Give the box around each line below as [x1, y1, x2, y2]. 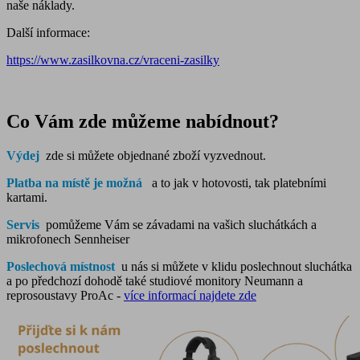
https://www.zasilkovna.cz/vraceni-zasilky [6, 53, 219, 67]
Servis [6, 218, 39, 232]
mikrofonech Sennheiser [6, 232, 129, 247]
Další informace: [6, 26, 90, 40]
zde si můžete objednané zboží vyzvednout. [39, 149, 266, 163]
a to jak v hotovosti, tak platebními [145, 176, 326, 190]
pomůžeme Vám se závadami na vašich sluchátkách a [39, 218, 317, 232]
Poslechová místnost [6, 260, 115, 274]
